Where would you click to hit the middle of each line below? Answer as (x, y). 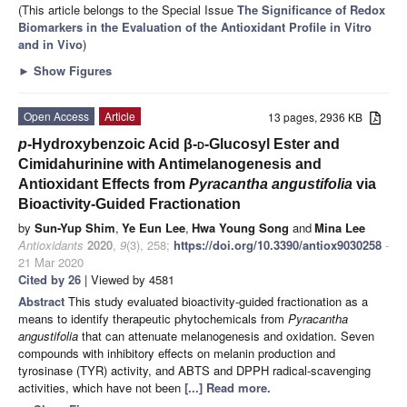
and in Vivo (50, 44)
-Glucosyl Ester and (272, 144)
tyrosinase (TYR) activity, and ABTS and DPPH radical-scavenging (194, 370)
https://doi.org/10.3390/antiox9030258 (278, 244)
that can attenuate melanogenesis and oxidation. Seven (226, 335)
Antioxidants (51, 244)
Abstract (43, 301)
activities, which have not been (101, 387)
